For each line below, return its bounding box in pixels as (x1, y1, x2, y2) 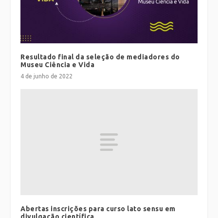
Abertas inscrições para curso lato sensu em (20, 204, 176, 213)
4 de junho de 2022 (20, 73, 73, 80)
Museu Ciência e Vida (20, 61, 95, 69)
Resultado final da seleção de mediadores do (20, 53, 180, 61)
